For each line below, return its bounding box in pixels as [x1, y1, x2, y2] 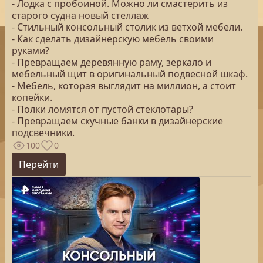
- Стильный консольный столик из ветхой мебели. [12, 21, 242, 33]
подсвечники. [12, 126, 75, 139]
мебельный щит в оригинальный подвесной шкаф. [12, 68, 248, 80]
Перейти [19, 158, 59, 171]
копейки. [12, 91, 52, 104]
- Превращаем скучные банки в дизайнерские [12, 114, 223, 127]
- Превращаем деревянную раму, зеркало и [12, 56, 211, 69]
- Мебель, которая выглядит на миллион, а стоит [12, 79, 236, 92]
